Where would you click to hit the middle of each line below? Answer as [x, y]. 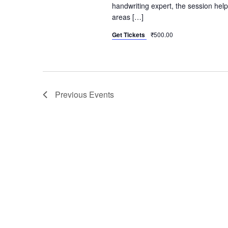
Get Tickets [129, 35]
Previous [72, 95]
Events [102, 95]
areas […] [127, 17]
